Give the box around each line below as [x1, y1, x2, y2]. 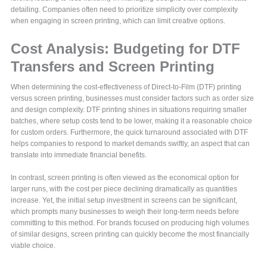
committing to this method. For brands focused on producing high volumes [11, 219, 250, 228]
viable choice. [11, 241, 56, 250]
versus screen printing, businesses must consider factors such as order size [11, 94, 254, 103]
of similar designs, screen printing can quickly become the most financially [11, 230, 250, 239]
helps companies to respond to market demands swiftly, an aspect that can [11, 139, 250, 148]
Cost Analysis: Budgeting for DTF [11, 41, 241, 57]
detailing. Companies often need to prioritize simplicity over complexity [11, 5, 238, 14]
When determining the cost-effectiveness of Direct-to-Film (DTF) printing [11, 83, 242, 92]
